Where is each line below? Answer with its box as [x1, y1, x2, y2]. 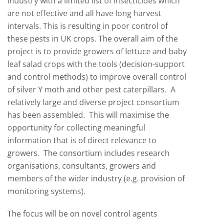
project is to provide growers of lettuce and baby [7, 46, 187, 57]
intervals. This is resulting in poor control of [7, 21, 168, 31]
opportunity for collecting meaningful [7, 122, 145, 133]
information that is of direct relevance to [7, 135, 156, 146]
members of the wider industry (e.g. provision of [7, 173, 185, 184]
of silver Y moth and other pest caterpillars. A [7, 84, 175, 95]
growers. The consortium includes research [7, 148, 170, 158]
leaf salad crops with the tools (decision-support [7, 59, 185, 69]
